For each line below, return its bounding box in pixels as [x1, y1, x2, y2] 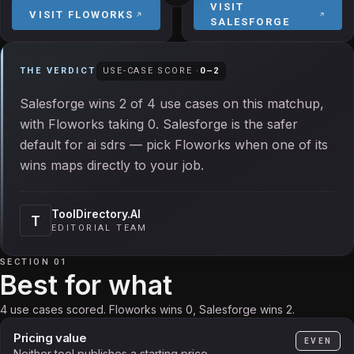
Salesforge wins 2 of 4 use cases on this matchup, [20, 96, 324, 111]
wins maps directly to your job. [20, 157, 204, 173]
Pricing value [13, 330, 87, 345]
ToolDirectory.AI [51, 207, 141, 220]
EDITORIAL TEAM [51, 223, 148, 233]
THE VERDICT [20, 66, 96, 76]
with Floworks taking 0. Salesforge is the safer [20, 116, 298, 132]
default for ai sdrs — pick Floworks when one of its [20, 137, 328, 153]
